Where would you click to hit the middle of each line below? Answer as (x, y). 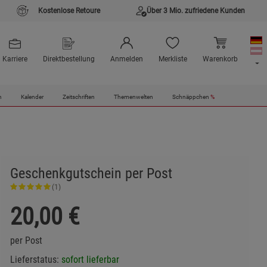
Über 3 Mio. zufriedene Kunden (196, 11)
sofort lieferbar (90, 260)
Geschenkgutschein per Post (91, 174)
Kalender (32, 97)
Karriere (15, 59)
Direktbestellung (69, 59)
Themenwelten (133, 97)
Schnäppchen (191, 97)
